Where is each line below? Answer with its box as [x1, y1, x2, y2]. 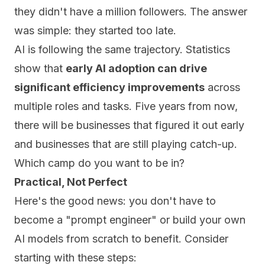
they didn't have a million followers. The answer [14, 5, 247, 18]
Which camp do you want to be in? [14, 157, 185, 169]
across [205, 81, 240, 93]
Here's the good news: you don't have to [14, 195, 216, 207]
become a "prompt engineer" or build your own [14, 214, 245, 226]
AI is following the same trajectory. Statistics [14, 43, 230, 56]
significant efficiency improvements [14, 81, 205, 93]
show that [14, 62, 66, 75]
